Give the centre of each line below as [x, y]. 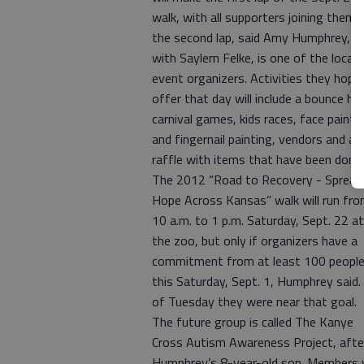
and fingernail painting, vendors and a [253, 139]
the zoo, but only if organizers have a [255, 241]
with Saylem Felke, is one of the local [254, 58]
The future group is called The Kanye [253, 322]
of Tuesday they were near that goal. [254, 302]
